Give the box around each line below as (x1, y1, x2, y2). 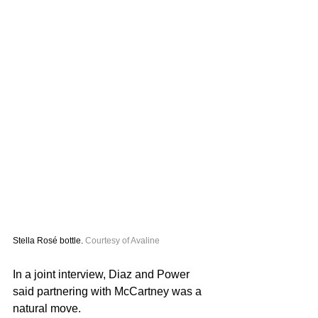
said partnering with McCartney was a (13, 285, 204, 297)
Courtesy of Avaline (85, 235, 162, 246)
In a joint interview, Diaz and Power (13, 268, 192, 280)
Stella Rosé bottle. (13, 235, 85, 246)
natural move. (13, 302, 81, 314)
